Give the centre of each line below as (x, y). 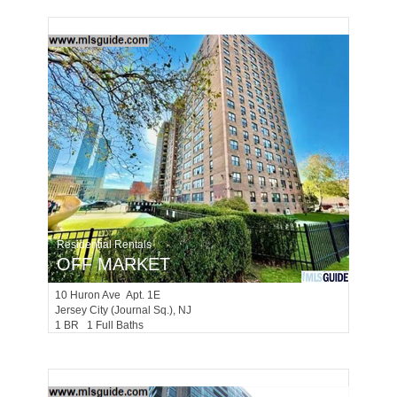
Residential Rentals (104, 245)
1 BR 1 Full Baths (103, 325)
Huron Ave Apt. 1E (115, 295)
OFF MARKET (113, 264)
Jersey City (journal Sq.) (114, 310)
